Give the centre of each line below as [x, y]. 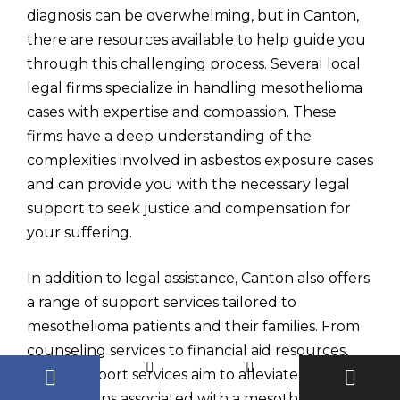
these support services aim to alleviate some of [192, 375]
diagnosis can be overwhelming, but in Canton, [193, 16]
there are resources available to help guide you [196, 40]
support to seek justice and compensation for [189, 208]
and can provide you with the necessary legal [188, 184]
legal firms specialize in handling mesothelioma [195, 88]
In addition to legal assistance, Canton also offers [198, 278]
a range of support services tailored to [162, 302]
